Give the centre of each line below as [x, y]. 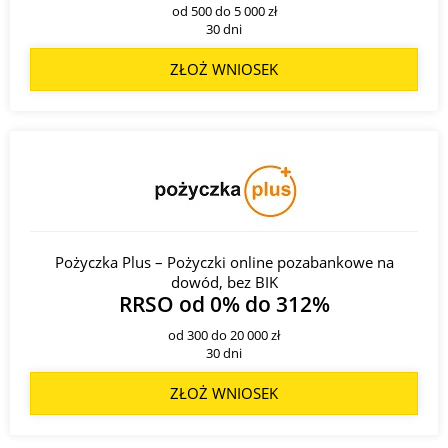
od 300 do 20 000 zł [224, 334]
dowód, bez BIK [224, 281]
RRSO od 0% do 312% [224, 303]
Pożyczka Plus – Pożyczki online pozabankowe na [224, 261]
